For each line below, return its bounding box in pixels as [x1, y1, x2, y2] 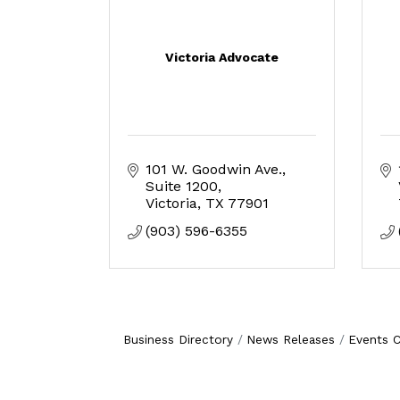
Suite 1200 [146, 178, 218, 195]
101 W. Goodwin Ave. [146, 161, 282, 178]
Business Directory [122, 332, 233, 346]
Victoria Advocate [164, 50, 279, 64]
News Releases [246, 332, 335, 346]
